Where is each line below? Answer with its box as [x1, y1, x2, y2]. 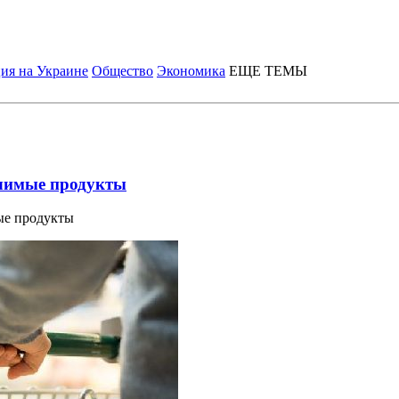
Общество [92, 63, 153, 78]
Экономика [157, 63, 225, 78]
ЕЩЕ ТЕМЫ [229, 63, 307, 78]
